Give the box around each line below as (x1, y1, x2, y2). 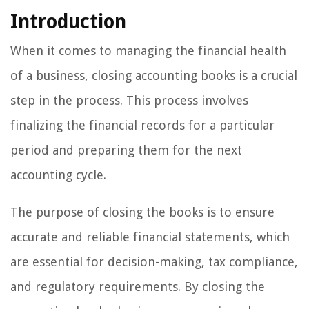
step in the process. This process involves (10, 93, 248, 108)
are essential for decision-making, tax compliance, (10, 255, 298, 270)
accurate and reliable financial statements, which (10, 230, 290, 245)
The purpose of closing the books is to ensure (10, 205, 275, 220)
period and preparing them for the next (10, 143, 242, 158)
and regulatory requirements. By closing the (10, 279, 265, 295)
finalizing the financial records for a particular (10, 118, 275, 133)
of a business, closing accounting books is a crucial (10, 68, 297, 83)
